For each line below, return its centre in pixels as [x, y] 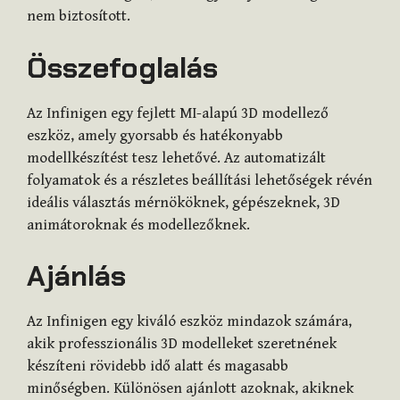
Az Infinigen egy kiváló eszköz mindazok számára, [189, 322]
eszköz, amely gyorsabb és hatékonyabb [155, 135]
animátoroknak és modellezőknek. [138, 225]
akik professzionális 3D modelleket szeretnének [182, 344]
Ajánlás [76, 276]
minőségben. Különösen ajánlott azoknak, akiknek [190, 389]
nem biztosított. [79, 17]
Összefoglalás [122, 67]
